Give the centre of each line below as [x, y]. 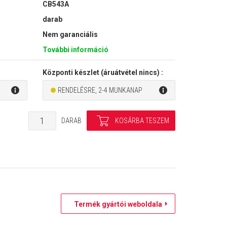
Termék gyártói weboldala [116, 204]
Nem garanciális [70, 35]
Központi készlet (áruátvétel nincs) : [103, 73]
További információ [75, 50]
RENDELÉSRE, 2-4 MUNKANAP [100, 90]
